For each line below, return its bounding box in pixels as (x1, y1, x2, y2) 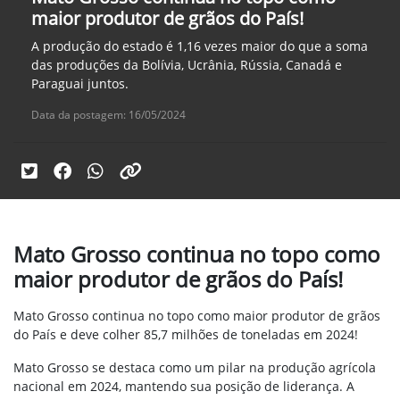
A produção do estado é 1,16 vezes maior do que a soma (31, 37, 368, 55)
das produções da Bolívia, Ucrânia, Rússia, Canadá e (31, 56, 342, 74)
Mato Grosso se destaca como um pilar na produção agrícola (13, 359, 376, 377)
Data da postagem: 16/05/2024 (31, 107, 186, 123)
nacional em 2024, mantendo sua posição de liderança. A (13, 378, 354, 396)
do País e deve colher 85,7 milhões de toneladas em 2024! (13, 326, 358, 344)
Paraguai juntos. (31, 75, 129, 93)
